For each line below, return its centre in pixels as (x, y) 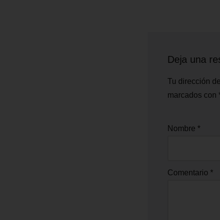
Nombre (182, 128)
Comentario (189, 172)
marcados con (193, 95)
